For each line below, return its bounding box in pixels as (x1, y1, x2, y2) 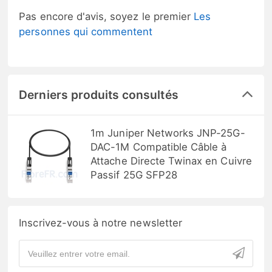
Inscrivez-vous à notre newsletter (19, 217, 182, 229)
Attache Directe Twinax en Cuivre (90, 155, 252, 167)
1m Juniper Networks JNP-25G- (90, 127, 245, 139)
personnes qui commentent (19, 25, 153, 38)
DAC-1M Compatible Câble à (90, 141, 227, 153)
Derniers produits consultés (19, 87, 178, 103)
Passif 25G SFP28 (90, 169, 178, 181)
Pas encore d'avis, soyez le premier (19, 10, 194, 23)
